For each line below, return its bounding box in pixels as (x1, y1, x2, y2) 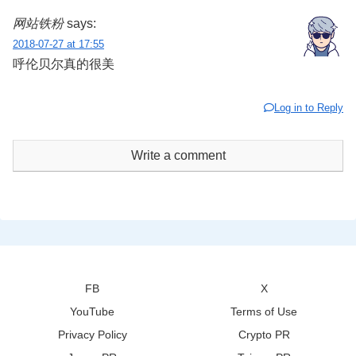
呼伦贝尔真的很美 (13, 57, 114, 72)
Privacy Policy (57, 327, 127, 341)
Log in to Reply (274, 101, 343, 114)
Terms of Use (230, 304, 297, 318)
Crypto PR (238, 327, 290, 341)
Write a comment (130, 148, 226, 162)
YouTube (70, 304, 114, 318)
